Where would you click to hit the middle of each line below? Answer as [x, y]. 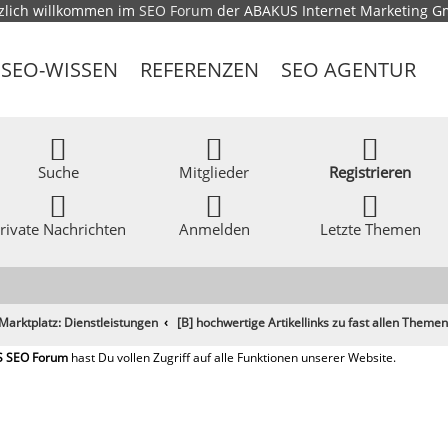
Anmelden [214, 229]
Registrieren [370, 172]
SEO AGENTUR [349, 69]
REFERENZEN [200, 69]
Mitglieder [214, 172]
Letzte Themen [370, 229]
